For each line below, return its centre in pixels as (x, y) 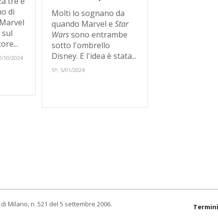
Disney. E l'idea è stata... (94, 56)
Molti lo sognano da (88, 13)
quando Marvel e (83, 24)
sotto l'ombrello (81, 45)
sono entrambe (99, 35)
